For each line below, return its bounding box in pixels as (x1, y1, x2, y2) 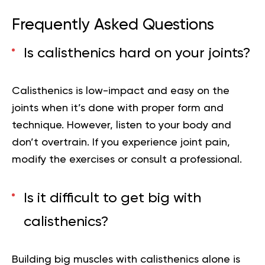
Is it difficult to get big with (24, 191, 201, 206)
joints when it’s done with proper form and (12, 103, 224, 114)
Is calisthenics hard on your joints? (24, 46, 250, 61)
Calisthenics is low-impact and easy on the (12, 86, 230, 97)
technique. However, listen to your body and (12, 120, 231, 131)
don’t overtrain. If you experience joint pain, (12, 137, 230, 148)
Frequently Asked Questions (12, 17, 214, 34)
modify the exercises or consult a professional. (12, 154, 242, 166)
